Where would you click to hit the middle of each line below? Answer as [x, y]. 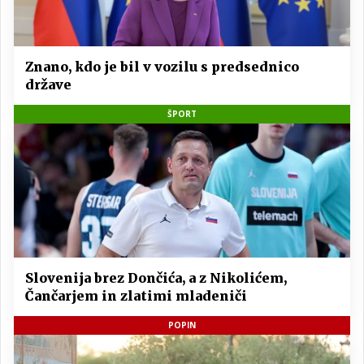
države [48, 84]
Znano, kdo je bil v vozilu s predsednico [162, 66]
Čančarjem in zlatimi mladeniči [136, 296]
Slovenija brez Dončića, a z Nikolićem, [156, 278]
